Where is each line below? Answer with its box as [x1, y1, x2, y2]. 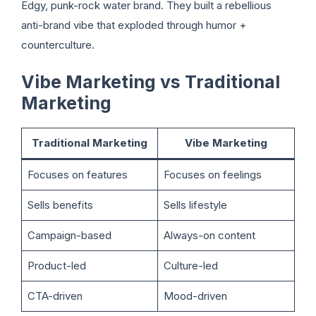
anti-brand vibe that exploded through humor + [21, 18, 246, 32]
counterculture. [21, 38, 95, 52]
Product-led [27, 258, 86, 272]
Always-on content [163, 228, 255, 242]
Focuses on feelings [163, 167, 262, 181]
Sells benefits [27, 197, 93, 212]
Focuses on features [27, 167, 128, 181]
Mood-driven [163, 288, 227, 303]
